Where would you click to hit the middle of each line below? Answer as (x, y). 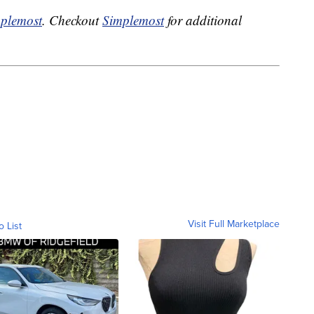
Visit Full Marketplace (234, 223)
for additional (203, 20)
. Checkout (72, 20)
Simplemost (133, 20)
